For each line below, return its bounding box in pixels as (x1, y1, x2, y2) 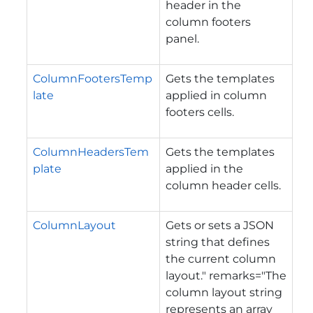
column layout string (166, 285, 282, 299)
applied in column (166, 88, 267, 102)
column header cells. (166, 178, 281, 192)
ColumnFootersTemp (33, 71, 152, 85)
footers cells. (166, 105, 234, 119)
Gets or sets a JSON (166, 218, 274, 232)
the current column (166, 252, 276, 265)
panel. (166, 31, 199, 45)
